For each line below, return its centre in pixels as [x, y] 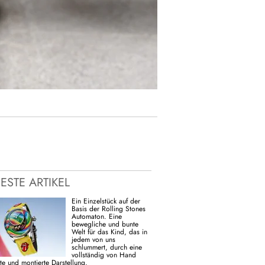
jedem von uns [93, 239]
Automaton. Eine [97, 216]
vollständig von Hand [104, 255]
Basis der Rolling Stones [109, 209]
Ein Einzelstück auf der [106, 201]
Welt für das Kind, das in [109, 232]
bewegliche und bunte [105, 224]
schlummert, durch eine [107, 247]
